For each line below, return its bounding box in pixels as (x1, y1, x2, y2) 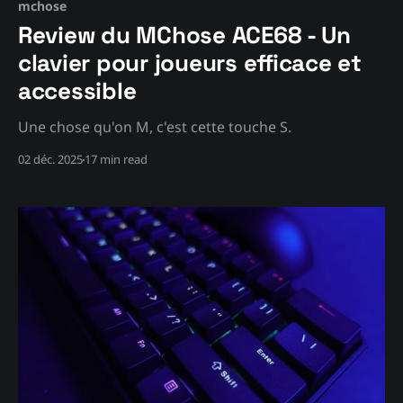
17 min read (85, 151, 148, 168)
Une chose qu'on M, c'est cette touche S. (18, 117, 291, 138)
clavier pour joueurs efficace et (18, 48, 362, 79)
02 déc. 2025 (18, 151, 83, 168)
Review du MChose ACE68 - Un (18, 20, 351, 51)
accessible (18, 76, 137, 107)
